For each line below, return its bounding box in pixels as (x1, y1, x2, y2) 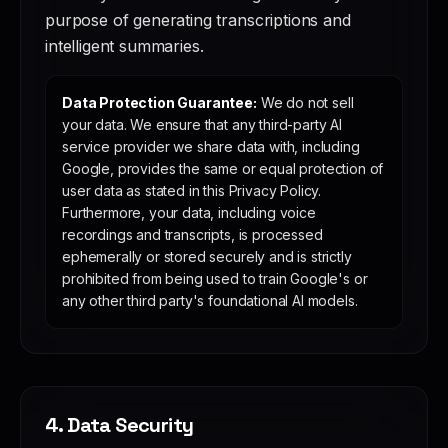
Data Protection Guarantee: (62, 94, 257, 111)
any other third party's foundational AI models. (62, 292, 358, 309)
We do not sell (260, 94, 354, 111)
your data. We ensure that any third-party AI (62, 116, 342, 133)
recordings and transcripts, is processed (62, 226, 323, 243)
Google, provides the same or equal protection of (62, 160, 384, 177)
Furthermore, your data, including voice (62, 204, 316, 221)
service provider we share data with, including (62, 138, 360, 155)
